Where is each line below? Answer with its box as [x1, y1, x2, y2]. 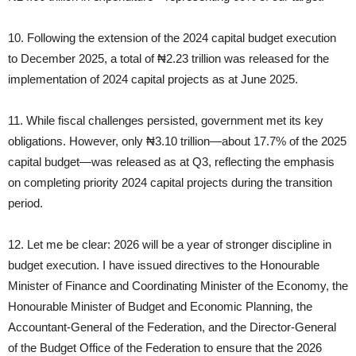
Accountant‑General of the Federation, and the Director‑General [8, 320, 336, 335]
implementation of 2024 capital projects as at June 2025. [8, 72, 298, 87]
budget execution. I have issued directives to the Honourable [8, 258, 319, 273]
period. [8, 196, 43, 211]
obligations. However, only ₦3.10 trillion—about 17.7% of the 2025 [8, 134, 346, 149]
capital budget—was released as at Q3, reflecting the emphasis [8, 155, 335, 169]
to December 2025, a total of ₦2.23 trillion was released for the [8, 52, 329, 66]
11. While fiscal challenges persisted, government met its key [8, 114, 323, 128]
